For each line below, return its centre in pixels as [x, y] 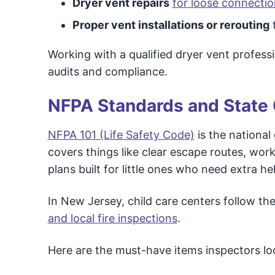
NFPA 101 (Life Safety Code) [121, 135]
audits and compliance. [107, 72]
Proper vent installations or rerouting [171, 25]
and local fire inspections [112, 218]
